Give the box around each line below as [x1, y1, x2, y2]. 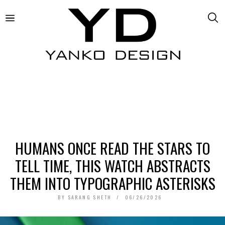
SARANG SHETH [67, 193, 112, 201]
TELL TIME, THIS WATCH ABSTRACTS [15, 154, 210, 176]
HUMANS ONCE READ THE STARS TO [15, 137, 210, 159]
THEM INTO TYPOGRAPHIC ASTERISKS [10, 172, 215, 194]
